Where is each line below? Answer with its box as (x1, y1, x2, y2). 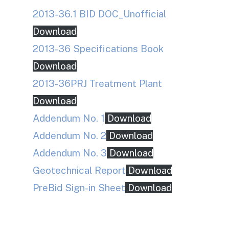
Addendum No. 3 (33, 147, 107, 158)
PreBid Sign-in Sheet (33, 182, 125, 193)
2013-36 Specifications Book (33, 43, 164, 54)
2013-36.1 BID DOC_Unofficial (33, 8, 166, 19)
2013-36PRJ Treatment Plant (33, 78, 162, 89)
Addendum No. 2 (33, 130, 106, 141)
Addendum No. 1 (33, 112, 105, 124)
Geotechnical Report (33, 165, 126, 176)
